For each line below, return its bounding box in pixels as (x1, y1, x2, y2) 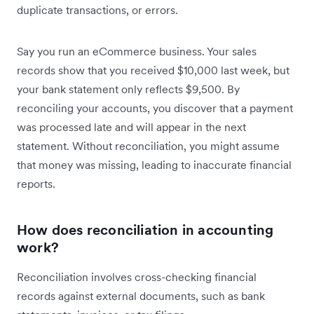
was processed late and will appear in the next (17, 120, 246, 135)
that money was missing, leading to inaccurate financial (17, 158, 292, 172)
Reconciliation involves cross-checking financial (17, 270, 257, 285)
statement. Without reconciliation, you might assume (17, 139, 280, 153)
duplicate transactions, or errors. (17, 3, 178, 18)
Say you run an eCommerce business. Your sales (17, 44, 257, 59)
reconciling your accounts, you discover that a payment (17, 101, 293, 116)
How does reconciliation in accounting (17, 221, 274, 240)
